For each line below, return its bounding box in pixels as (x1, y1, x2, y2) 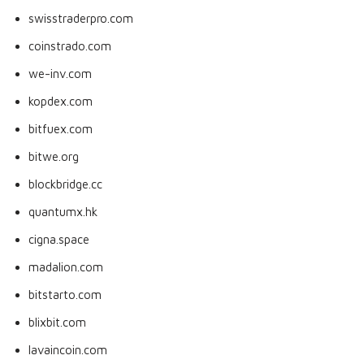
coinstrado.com (28, 39, 111, 53)
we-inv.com (28, 67, 92, 80)
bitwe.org (28, 149, 79, 163)
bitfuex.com (28, 122, 93, 136)
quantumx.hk (28, 205, 97, 219)
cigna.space (28, 232, 89, 246)
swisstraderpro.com (28, 11, 133, 25)
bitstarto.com (28, 288, 102, 301)
